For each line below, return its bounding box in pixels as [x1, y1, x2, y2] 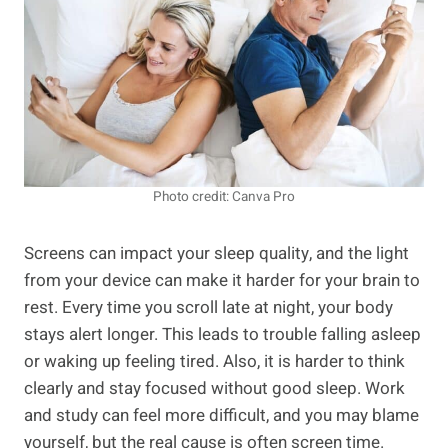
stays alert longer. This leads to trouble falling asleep [24, 322, 421, 348]
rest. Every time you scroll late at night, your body [24, 295, 393, 321]
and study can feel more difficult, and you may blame [24, 403, 419, 429]
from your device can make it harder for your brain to [24, 268, 420, 294]
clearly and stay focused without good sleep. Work [24, 376, 405, 402]
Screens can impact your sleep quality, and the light [24, 241, 409, 267]
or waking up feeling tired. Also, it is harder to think [24, 349, 405, 375]
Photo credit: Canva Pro [153, 187, 295, 208]
